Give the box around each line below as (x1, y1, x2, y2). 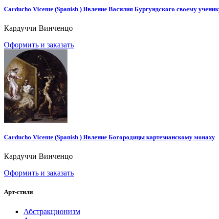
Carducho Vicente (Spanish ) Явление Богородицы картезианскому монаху (4, 133, 215, 141)
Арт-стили (4, 188, 33, 196)
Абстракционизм (23, 207, 80, 216)
